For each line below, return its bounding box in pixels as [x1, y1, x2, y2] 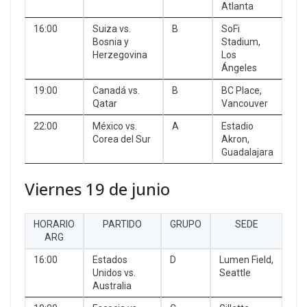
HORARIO [34, 218, 75, 230]
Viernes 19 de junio [25, 177, 170, 200]
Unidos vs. [93, 267, 136, 278]
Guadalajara [221, 146, 273, 158]
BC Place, [221, 84, 262, 96]
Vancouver [221, 97, 268, 109]
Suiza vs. [93, 23, 131, 34]
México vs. [93, 120, 137, 132]
